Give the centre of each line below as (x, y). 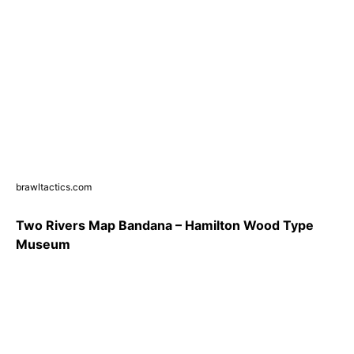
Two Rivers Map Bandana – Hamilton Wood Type (165, 226)
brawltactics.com (54, 187)
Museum (43, 245)
